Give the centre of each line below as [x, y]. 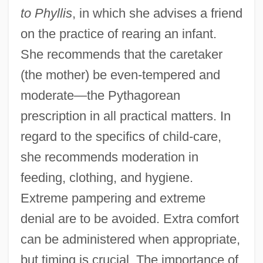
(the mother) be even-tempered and [120, 75]
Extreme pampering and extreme [113, 198]
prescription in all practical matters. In [125, 116]
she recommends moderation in [109, 157]
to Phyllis [46, 13]
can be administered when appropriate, [130, 239]
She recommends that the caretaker [121, 54]
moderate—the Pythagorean [100, 95]
